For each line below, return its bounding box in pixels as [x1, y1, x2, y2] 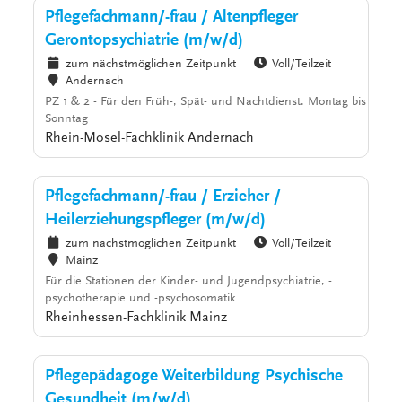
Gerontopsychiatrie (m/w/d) [45, 32, 244, 50]
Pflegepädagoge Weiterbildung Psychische [45, 368, 344, 386]
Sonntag [45, 113, 89, 127]
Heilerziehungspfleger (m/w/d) [45, 212, 267, 230]
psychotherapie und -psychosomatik [45, 293, 236, 306]
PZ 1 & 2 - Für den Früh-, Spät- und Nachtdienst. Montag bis [45, 96, 367, 109]
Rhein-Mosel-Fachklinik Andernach [45, 131, 255, 146]
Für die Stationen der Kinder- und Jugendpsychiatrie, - [45, 275, 333, 289]
